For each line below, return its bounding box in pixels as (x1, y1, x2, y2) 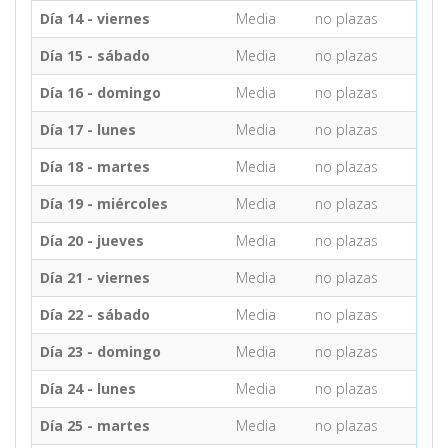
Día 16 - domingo (40, 82, 161, 102)
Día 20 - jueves (40, 230, 144, 250)
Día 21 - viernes (40, 267, 150, 287)
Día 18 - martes (40, 156, 150, 176)
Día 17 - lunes (40, 119, 136, 139)
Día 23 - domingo (40, 341, 161, 361)
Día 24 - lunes (40, 378, 136, 398)
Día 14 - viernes (40, 8, 150, 28)
